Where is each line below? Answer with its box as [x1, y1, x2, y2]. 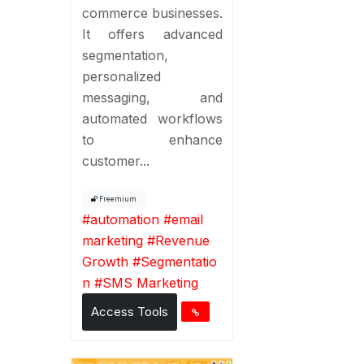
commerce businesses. [81, 4, 223, 21]
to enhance [81, 131, 223, 148]
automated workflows [81, 110, 223, 127]
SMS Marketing [102, 274, 198, 291]
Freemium [97, 194, 136, 203]
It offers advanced [81, 25, 223, 42]
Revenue [154, 232, 210, 249]
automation [89, 210, 159, 227]
